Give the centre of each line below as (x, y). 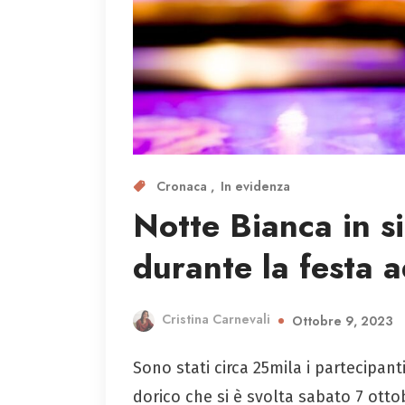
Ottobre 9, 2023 (343, 320)
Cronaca (184, 186)
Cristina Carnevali (216, 320)
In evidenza (255, 186)
